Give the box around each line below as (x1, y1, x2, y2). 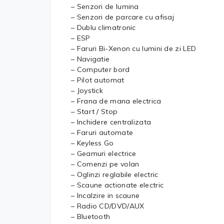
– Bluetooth (71, 212, 110, 221)
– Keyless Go (71, 138, 114, 147)
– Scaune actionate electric (71, 180, 164, 189)
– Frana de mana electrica (71, 96, 161, 105)
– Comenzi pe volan (71, 159, 139, 168)
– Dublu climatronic (71, 23, 136, 32)
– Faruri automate (71, 128, 133, 137)
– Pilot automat (71, 75, 124, 84)
